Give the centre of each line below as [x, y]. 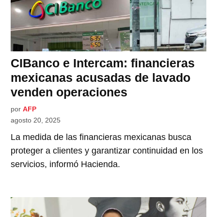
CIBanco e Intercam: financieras [103, 63]
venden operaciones [69, 92]
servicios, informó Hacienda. [66, 164]
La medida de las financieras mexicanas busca [101, 137]
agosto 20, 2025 [36, 120]
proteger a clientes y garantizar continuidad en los [107, 151]
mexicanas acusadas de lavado [101, 78]
